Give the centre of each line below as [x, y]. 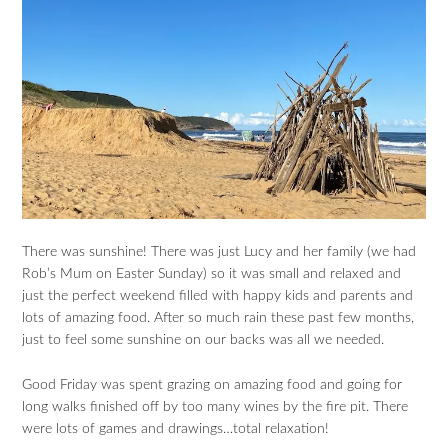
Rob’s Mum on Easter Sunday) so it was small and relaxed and [212, 274]
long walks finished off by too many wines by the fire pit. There [215, 407]
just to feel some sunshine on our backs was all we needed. [203, 340]
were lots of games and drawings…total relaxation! [176, 429]
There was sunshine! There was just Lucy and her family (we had [219, 252]
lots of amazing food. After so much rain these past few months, [218, 318]
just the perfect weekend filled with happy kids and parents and [218, 296]
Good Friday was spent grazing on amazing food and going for [212, 385]
